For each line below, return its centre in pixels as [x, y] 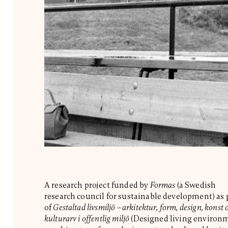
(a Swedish [196, 185]
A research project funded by [97, 185]
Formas [163, 185]
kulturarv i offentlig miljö [88, 219]
